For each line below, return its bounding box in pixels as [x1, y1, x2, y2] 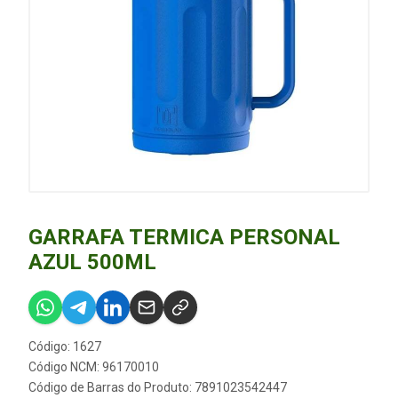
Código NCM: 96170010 [28, 360, 159, 374]
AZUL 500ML [28, 250, 156, 275]
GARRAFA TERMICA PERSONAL [28, 225, 340, 250]
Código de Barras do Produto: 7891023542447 [28, 380, 287, 394]
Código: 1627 [28, 339, 101, 354]
